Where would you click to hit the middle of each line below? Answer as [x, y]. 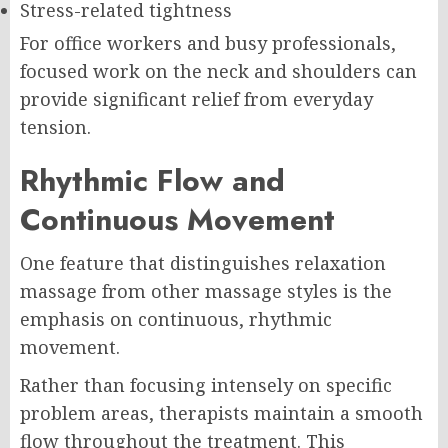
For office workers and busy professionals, [208, 42]
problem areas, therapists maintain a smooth [221, 412]
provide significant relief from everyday [196, 98]
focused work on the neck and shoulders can [218, 70]
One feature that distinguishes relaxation [203, 262]
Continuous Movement [177, 219]
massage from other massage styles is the [206, 290]
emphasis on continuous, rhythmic [176, 318]
